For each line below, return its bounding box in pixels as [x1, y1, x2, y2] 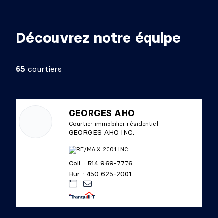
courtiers [25, 64, 62, 73]
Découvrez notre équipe [16, 29, 181, 47]
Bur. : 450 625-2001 [69, 169, 132, 179]
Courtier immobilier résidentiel [69, 120, 158, 127]
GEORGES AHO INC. [69, 128, 134, 137]
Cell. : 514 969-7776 [69, 159, 133, 168]
